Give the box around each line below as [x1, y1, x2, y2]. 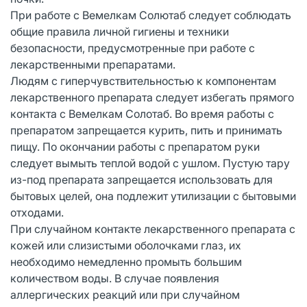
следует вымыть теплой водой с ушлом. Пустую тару [10, 156, 290, 170]
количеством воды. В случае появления [10, 271, 219, 285]
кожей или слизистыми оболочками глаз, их [10, 238, 241, 252]
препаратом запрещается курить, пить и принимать [10, 123, 282, 137]
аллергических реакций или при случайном [10, 287, 240, 302]
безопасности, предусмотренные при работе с [10, 40, 255, 55]
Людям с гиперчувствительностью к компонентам [10, 73, 276, 88]
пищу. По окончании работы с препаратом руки [10, 139, 260, 153]
